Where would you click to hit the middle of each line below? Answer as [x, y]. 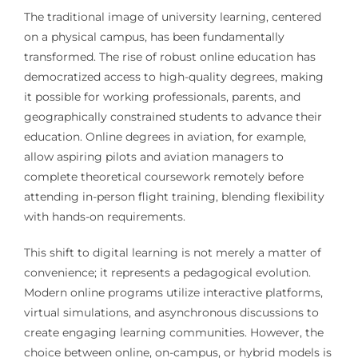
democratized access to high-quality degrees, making [173, 77]
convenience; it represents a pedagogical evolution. [167, 273]
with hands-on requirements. [104, 217]
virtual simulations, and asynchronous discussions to [171, 313]
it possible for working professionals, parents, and [162, 97]
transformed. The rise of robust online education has [169, 57]
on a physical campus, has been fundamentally [154, 37]
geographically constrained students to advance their [173, 117]
